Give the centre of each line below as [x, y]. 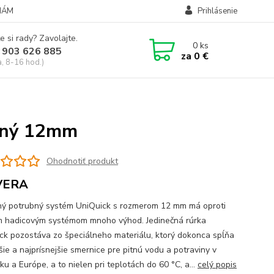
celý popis [217, 265]
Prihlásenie [217, 11]
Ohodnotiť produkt [82, 161]
